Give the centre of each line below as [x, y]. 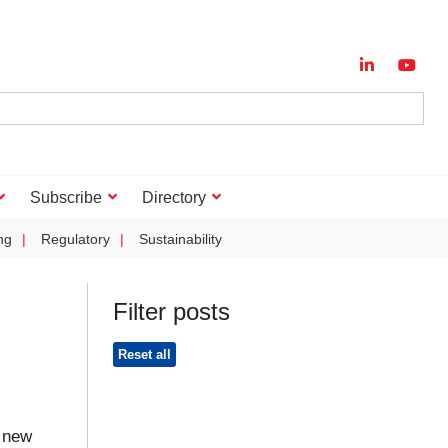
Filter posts [171, 312]
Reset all [144, 355]
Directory [174, 197]
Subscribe [66, 197]
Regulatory [75, 239]
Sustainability [180, 239]
